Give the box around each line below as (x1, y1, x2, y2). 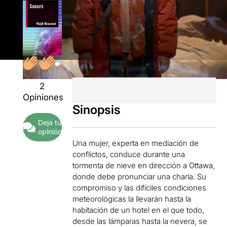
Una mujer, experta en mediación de (72, 138, 199, 148)
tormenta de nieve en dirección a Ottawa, (72, 160, 215, 170)
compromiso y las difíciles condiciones (72, 182, 207, 193)
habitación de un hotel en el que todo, (72, 205, 205, 215)
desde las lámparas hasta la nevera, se (72, 216, 208, 226)
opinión (37, 127, 62, 136)
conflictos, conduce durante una (72, 149, 185, 159)
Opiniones (23, 92, 63, 103)
